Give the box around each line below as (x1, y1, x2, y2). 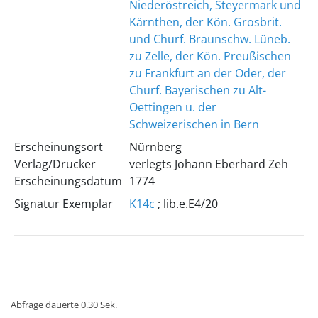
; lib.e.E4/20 (154, 196, 218, 212)
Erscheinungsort (13, 139, 103, 155)
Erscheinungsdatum (13, 173, 122, 189)
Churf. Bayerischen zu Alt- (128, 82, 266, 98)
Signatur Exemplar (13, 196, 113, 212)
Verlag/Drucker (13, 156, 96, 172)
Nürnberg (128, 139, 182, 155)
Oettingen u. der (128, 99, 216, 115)
